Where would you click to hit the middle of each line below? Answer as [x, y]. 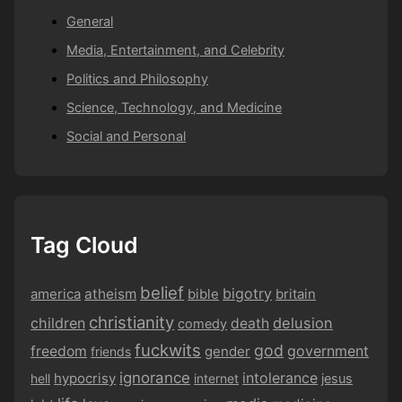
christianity [132, 322]
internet [217, 378]
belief [162, 293]
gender [228, 351]
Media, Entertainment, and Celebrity [176, 51]
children [58, 323]
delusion [303, 323]
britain [296, 293]
